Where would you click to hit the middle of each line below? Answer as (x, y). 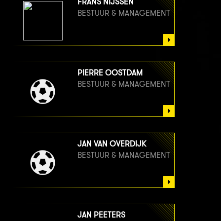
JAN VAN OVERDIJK (112, 144)
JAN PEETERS (101, 215)
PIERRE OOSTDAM (110, 73)
